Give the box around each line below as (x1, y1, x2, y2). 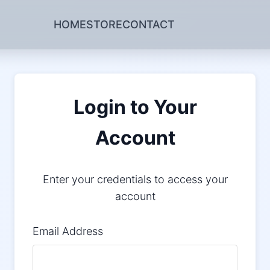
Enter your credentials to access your (42, 173, 228, 186)
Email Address (33, 225, 103, 238)
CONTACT (122, 17, 175, 31)
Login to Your (73, 95, 197, 119)
